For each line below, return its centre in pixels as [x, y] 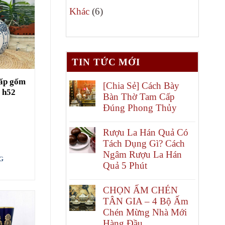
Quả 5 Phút [125, 166]
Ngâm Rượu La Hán [142, 155]
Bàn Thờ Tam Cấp [139, 97]
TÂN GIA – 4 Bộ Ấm [146, 201]
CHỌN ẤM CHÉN [140, 190]
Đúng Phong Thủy [140, 108]
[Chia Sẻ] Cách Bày [141, 86]
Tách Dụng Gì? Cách [144, 144]
